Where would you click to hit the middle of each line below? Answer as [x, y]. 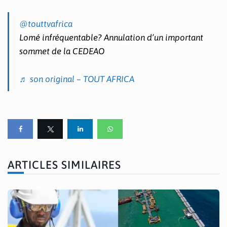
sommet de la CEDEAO [62, 51]
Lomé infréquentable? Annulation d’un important [111, 38]
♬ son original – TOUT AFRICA [77, 79]
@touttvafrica [46, 24]
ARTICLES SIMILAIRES [64, 164]
